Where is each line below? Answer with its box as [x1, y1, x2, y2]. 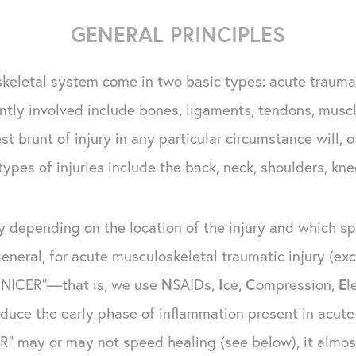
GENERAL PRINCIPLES [71, 19, 285, 48]
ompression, [256, 273, 339, 294]
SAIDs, [172, 273, 219, 294]
